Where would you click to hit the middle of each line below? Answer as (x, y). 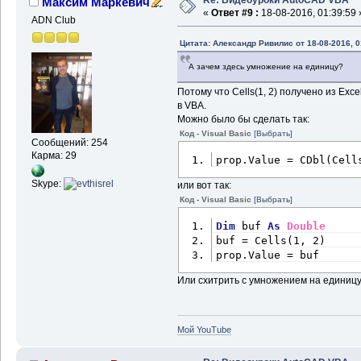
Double (307, 226)
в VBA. (191, 106)
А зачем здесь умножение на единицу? (266, 67)
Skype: (47, 184)
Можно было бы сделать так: (243, 120)
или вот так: (204, 186)
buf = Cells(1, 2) (271, 241)
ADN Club (53, 21)
